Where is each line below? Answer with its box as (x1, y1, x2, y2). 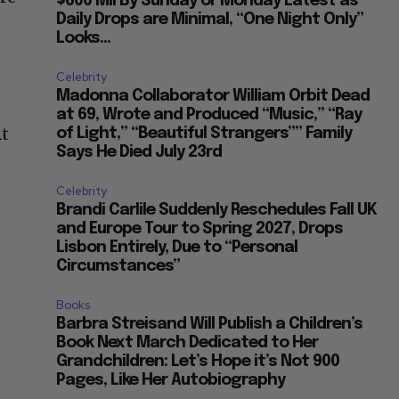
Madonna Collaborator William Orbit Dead (56, 88, 370, 105)
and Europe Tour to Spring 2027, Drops (56, 221, 344, 238)
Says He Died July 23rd (56, 144, 223, 161)
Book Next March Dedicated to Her (56, 335, 319, 352)
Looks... (56, 30, 111, 47)
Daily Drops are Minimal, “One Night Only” (56, 12, 364, 28)
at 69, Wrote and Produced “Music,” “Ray (56, 107, 362, 124)
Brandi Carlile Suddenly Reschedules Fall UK (56, 202, 378, 219)
